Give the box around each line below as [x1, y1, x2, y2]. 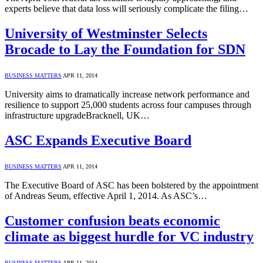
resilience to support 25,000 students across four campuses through [5, 99, 251, 110]
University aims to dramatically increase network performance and [5, 89, 249, 99]
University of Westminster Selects [5, 25, 207, 41]
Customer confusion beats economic [5, 213, 220, 228]
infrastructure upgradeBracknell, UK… [5, 110, 150, 120]
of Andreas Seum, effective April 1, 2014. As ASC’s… [5, 190, 207, 201]
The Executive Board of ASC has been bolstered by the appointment [5, 180, 258, 190]
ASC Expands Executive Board [5, 132, 191, 148]
